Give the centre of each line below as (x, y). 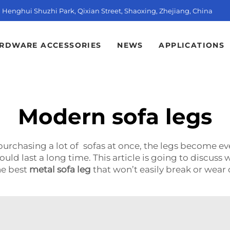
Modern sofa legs (115, 117)
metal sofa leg (60, 170)
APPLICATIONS (192, 45)
